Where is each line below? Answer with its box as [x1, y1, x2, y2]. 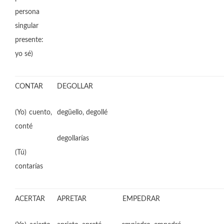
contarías [15, 163, 43, 170]
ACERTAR [15, 195, 45, 202]
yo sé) [15, 50, 33, 57]
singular [15, 22, 38, 29]
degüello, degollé [57, 109, 107, 116]
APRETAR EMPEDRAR [57, 195, 160, 202]
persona [15, 8, 39, 15]
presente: [15, 36, 43, 43]
